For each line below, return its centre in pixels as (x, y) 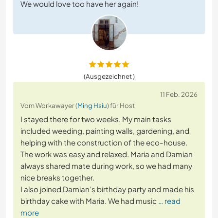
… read (169, 201)
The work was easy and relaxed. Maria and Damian (107, 154)
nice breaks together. (57, 178)
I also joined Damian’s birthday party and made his (107, 189)
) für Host (121, 106)
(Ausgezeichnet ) (109, 76)
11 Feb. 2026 (179, 94)
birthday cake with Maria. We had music (89, 201)
